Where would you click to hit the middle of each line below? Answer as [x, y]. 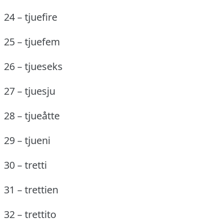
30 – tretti [25, 165]
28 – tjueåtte [32, 115]
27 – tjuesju [30, 91]
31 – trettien [31, 189]
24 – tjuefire [31, 17]
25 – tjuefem [32, 41]
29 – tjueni [27, 140]
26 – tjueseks [33, 66]
